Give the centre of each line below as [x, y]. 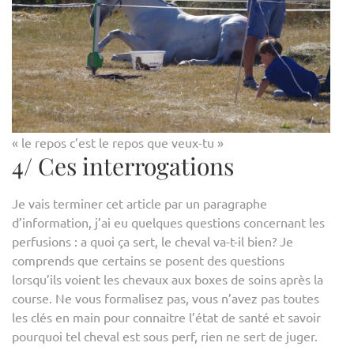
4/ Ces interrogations [123, 166]
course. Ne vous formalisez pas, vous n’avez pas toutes [166, 298]
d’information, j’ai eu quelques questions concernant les [168, 222]
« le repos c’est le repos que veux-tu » [118, 142]
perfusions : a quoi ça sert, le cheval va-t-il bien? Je [153, 241]
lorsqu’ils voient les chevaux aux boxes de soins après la [168, 279]
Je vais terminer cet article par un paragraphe [139, 203]
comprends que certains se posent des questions [148, 260]
